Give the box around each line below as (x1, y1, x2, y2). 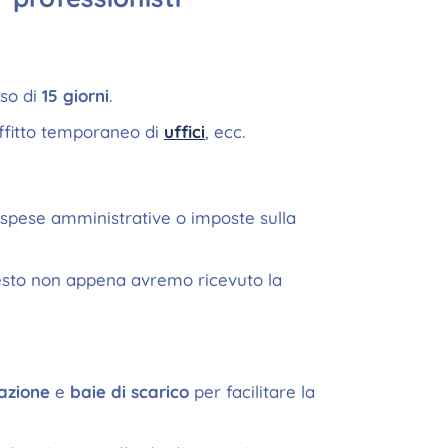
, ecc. (205, 121, 245, 142)
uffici (164, 121, 205, 142)
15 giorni (42, 85, 109, 106)
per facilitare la (189, 381, 315, 402)
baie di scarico (70, 381, 189, 402)
